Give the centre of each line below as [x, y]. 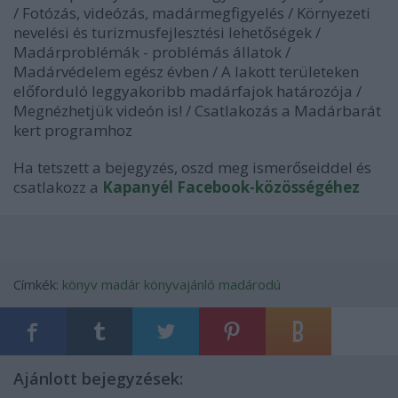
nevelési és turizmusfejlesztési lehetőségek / [167, 32]
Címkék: [38, 284]
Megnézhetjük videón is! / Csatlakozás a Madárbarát [197, 111]
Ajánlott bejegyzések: [98, 378]
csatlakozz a [56, 187]
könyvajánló [179, 284]
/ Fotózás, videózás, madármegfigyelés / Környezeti [192, 13]
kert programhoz [73, 130]
